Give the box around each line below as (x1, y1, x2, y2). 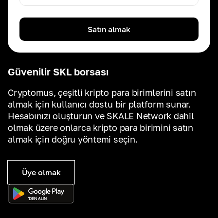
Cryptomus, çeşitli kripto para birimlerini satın (8, 87, 196, 98)
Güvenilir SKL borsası (8, 66, 109, 77)
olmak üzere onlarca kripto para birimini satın (8, 122, 193, 133)
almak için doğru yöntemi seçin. (8, 134, 138, 145)
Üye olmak (21, 167, 61, 177)
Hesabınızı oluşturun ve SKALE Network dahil (8, 110, 194, 121)
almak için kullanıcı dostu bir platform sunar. (8, 99, 191, 109)
